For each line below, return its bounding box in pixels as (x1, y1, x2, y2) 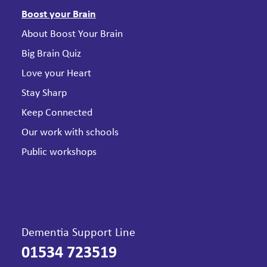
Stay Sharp (21, 88, 67, 99)
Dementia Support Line (21, 227, 135, 239)
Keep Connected (21, 107, 92, 119)
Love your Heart (21, 68, 91, 79)
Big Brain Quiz (21, 48, 81, 60)
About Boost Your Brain (21, 29, 123, 40)
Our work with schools (21, 127, 119, 138)
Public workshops (21, 147, 97, 158)
